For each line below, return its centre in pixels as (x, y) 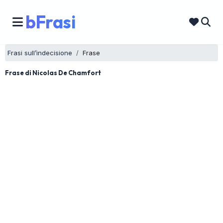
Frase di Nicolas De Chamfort (53, 73)
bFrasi (50, 22)
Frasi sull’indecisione (40, 53)
